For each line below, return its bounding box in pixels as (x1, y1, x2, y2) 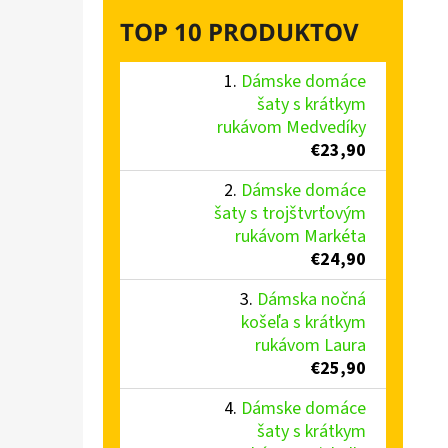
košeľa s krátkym (241, 309, 366, 335)
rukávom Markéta (235, 223, 366, 249)
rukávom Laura (255, 332, 366, 358)
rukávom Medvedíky (217, 114, 366, 140)
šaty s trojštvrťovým (214, 200, 366, 226)
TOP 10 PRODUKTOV (120, 14, 359, 48)
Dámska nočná (257, 286, 366, 312)
